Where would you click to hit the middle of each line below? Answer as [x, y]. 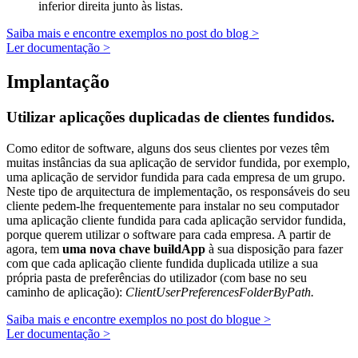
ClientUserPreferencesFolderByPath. [220, 292]
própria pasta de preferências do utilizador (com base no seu [157, 278]
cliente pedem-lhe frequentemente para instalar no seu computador [173, 206]
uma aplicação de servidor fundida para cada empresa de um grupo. [176, 177]
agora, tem [34, 249]
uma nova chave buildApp [134, 249]
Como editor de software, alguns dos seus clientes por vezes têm [168, 149]
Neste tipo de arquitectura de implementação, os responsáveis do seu [178, 192]
